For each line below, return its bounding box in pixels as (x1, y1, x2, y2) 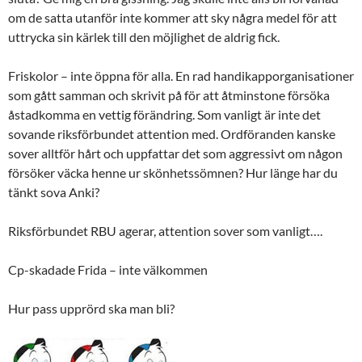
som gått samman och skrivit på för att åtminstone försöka (8, 86, 330, 103)
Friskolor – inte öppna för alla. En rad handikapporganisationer (8, 67, 354, 83)
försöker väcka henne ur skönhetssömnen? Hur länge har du (8, 164, 338, 180)
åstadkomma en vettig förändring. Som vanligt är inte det (8, 106, 321, 122)
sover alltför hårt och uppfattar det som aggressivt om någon (8, 145, 343, 161)
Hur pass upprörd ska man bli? (8, 300, 175, 316)
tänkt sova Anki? (8, 183, 99, 200)
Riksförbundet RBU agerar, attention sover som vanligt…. (8, 222, 322, 238)
